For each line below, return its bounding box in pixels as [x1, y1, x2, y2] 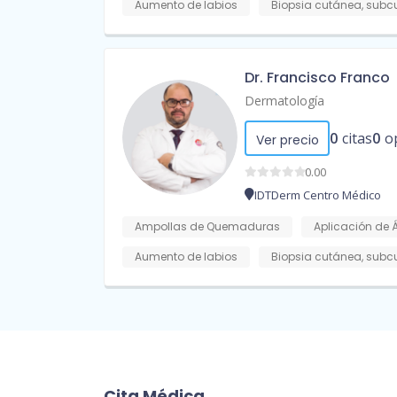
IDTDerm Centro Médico [254, 187, 381, 204]
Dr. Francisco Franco [245, 67, 390, 89]
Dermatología [245, 92, 324, 110]
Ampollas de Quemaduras [135, 219, 280, 235]
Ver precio [255, 131, 319, 150]
